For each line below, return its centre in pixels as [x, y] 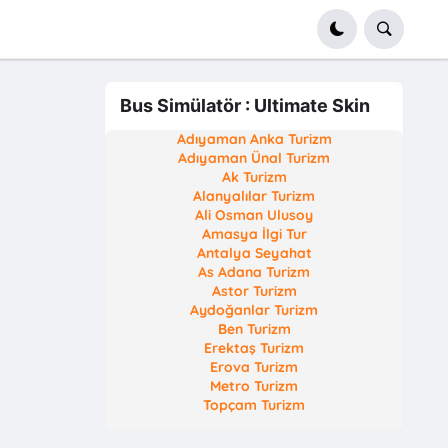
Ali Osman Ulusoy [254, 214]
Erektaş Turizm [254, 347]
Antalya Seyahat [254, 252]
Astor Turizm [254, 290]
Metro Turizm [254, 385]
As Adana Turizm [254, 271]
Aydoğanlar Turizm [254, 309]
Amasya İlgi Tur [254, 233]
